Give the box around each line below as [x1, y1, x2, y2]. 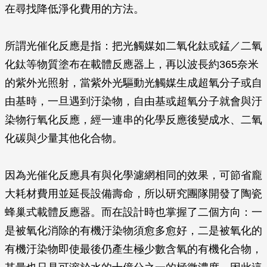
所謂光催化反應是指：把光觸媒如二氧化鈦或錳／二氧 [5, 40, 262, 52]
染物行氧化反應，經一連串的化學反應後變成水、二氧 [5, 114, 262, 126]
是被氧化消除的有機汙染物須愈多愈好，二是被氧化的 [5, 225, 262, 237]
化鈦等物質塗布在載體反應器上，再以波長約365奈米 [5, 58, 259, 70]
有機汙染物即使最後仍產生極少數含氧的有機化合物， [5, 243, 262, 255]
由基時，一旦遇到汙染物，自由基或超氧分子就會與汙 [5, 95, 262, 107]
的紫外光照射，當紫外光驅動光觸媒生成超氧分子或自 [5, 77, 262, 89]
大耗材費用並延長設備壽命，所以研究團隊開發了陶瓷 [5, 188, 262, 200]
